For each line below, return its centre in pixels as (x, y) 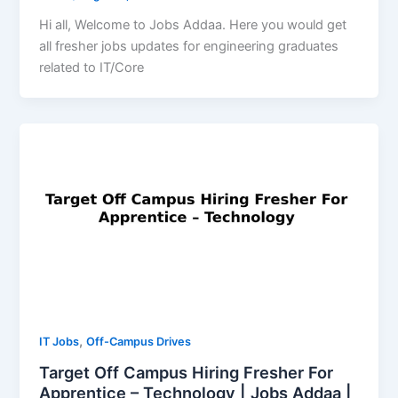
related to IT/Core (92, 67)
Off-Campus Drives (139, 342)
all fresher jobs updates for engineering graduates (189, 46)
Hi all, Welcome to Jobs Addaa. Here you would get (193, 24)
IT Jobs (60, 342)
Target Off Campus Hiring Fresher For (187, 372)
